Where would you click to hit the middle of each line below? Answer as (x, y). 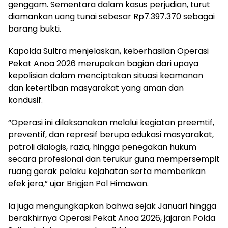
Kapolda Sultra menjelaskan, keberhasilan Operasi (108, 51)
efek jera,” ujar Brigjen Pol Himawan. (78, 183)
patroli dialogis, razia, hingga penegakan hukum (102, 147)
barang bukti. (35, 28)
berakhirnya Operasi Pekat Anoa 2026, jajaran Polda (112, 218)
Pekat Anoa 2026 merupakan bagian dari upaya (103, 63)
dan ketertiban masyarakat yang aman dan (96, 88)
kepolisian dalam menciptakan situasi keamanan (106, 75)
